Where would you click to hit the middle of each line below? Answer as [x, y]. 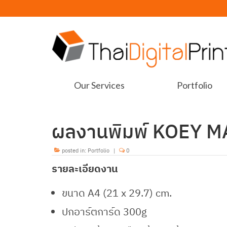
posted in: [74, 150]
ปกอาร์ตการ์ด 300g [104, 211]
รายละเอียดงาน [85, 168]
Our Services [100, 85]
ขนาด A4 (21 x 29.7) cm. [117, 193]
